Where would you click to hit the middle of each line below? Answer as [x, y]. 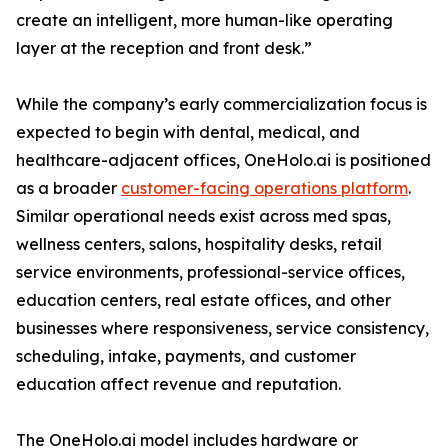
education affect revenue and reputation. [178, 384]
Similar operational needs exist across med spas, [203, 216]
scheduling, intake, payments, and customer [186, 356]
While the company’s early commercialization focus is [221, 104]
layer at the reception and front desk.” [164, 48]
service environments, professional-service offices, [210, 272]
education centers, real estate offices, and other [203, 300]
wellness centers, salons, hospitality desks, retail [199, 244]
